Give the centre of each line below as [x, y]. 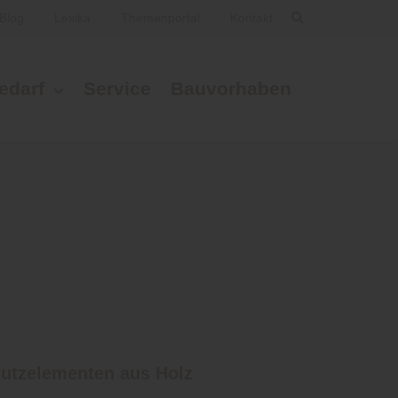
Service [117, 88]
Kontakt [251, 18]
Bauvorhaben [231, 88]
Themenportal [162, 18]
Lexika [74, 18]
